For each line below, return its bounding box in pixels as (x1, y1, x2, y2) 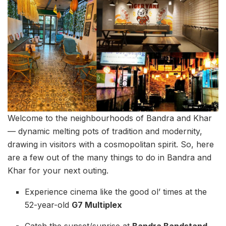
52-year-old (25, 199, 72, 210)
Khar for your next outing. (8, 165, 108, 176)
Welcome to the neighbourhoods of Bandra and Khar (8, 112, 212, 123)
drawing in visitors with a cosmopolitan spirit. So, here (8, 139, 214, 149)
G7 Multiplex (72, 199, 123, 210)
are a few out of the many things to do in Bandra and (8, 152, 211, 162)
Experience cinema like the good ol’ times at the (25, 186, 207, 197)
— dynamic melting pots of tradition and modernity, (8, 126, 202, 136)
